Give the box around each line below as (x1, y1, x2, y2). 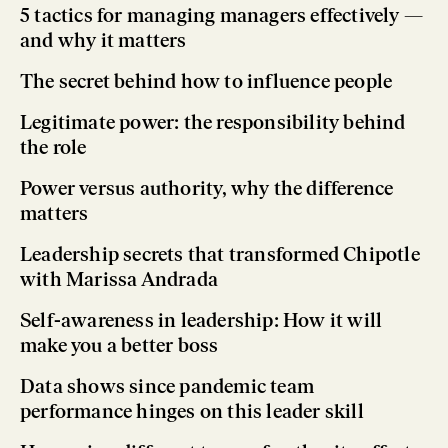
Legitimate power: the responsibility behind (20, 109, 406, 134)
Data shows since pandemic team (20, 373, 314, 398)
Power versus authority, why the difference (20, 175, 394, 200)
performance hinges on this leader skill (20, 398, 364, 423)
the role (20, 134, 87, 159)
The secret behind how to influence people (20, 68, 393, 93)
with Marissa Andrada (20, 266, 218, 291)
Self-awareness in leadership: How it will (20, 307, 383, 332)
